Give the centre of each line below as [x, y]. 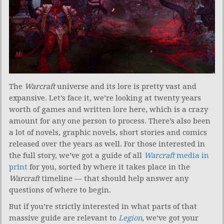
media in [192, 155]
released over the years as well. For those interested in [107, 144]
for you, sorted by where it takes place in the [109, 167]
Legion [130, 218]
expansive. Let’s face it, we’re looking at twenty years [105, 98]
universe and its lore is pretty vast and [126, 86]
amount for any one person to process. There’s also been [110, 121]
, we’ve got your [170, 218]
